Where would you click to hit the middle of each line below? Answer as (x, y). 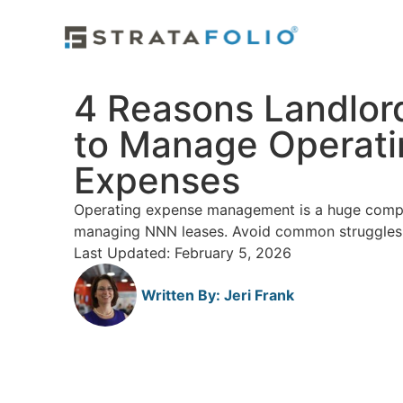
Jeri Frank (257, 295)
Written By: (181, 295)
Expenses (157, 180)
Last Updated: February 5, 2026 (183, 253)
